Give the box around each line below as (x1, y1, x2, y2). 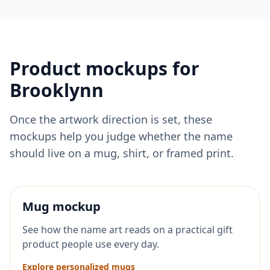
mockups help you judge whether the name (10, 129, 233, 143)
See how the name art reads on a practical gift (22, 223, 233, 236)
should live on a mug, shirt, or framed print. (10, 146, 234, 160)
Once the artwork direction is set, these (10, 112, 212, 127)
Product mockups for (10, 56, 199, 81)
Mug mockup (22, 198, 101, 215)
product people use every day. (22, 237, 159, 251)
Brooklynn (10, 78, 104, 102)
